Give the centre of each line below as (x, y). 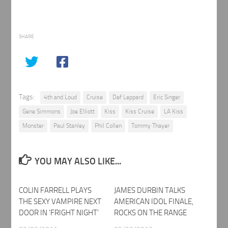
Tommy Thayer (151, 126)
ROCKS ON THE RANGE (150, 213)
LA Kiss (174, 111)
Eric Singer (167, 97)
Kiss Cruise (140, 111)
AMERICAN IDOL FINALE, (154, 202)
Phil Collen (108, 126)
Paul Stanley (69, 126)
